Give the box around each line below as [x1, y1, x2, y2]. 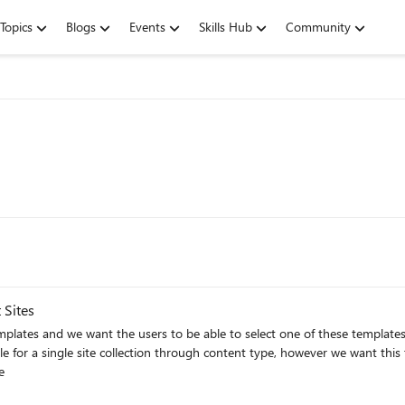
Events [129, 18, 165, 35]
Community [286, 18, 351, 35]
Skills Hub [199, 18, 252, 35]
